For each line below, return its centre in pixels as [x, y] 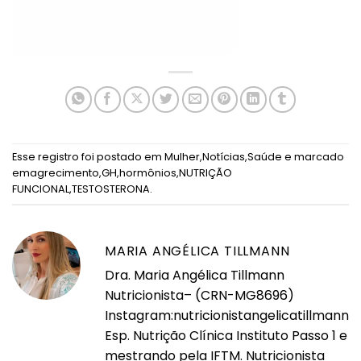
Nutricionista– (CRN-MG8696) [199, 295]
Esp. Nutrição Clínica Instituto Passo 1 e [226, 335]
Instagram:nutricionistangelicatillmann [227, 315]
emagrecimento [56, 172]
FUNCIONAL [41, 189]
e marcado [313, 156]
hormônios [148, 172]
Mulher [182, 156]
